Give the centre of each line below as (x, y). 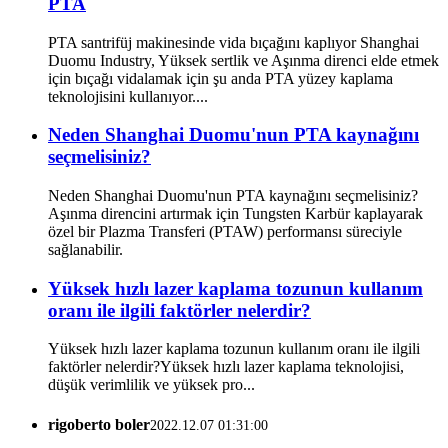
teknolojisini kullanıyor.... (128, 96)
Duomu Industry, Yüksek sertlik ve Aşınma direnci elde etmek (243, 60)
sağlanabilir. (85, 249)
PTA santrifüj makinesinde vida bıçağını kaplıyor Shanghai (233, 42)
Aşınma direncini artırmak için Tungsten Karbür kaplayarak (235, 213)
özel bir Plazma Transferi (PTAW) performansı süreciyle (225, 231)
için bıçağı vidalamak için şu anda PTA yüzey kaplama (220, 78)
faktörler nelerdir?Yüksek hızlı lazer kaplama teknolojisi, (226, 367)
